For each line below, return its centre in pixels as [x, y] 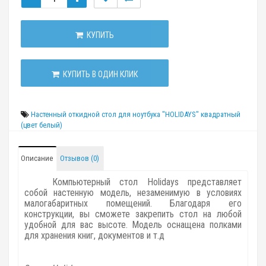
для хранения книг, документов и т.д [96, 235]
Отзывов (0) [80, 158]
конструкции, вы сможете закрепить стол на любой [133, 214]
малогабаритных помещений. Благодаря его [133, 203]
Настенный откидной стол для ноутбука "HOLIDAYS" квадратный [136, 114]
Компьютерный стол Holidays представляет [147, 182]
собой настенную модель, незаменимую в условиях [133, 193]
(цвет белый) [42, 125]
